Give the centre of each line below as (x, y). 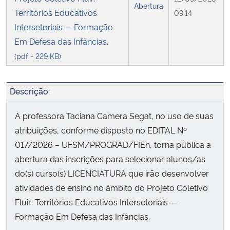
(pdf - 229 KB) (38, 56)
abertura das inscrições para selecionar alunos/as (110, 159)
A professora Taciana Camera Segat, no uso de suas (114, 116)
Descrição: (30, 91)
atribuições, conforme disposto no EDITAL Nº (101, 130)
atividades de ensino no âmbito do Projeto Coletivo (111, 188)
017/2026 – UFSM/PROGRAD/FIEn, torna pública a (113, 145)
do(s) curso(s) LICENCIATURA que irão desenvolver (112, 173)
